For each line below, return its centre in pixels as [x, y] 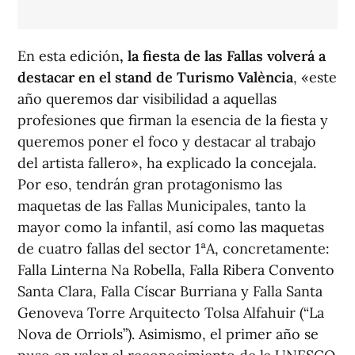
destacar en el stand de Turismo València [155, 77]
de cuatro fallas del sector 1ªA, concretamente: [174, 248]
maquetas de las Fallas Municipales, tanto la [162, 206]
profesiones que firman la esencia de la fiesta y [173, 120]
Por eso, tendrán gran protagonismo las [150, 184]
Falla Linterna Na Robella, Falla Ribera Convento [176, 270]
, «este [315, 77]
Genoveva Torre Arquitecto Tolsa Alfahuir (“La [171, 313]
